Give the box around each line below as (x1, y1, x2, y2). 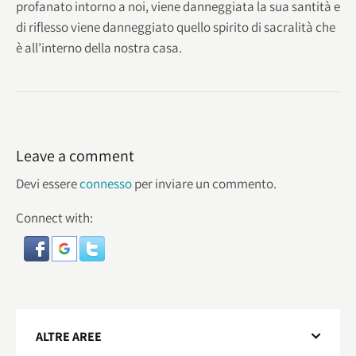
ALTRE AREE (36, 328, 102, 346)
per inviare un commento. (132, 175, 277, 193)
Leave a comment (16, 145, 134, 167)
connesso (79, 175, 132, 193)
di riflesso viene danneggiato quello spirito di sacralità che (16, 17, 335, 36)
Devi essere (16, 175, 79, 193)
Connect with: (16, 209, 93, 227)
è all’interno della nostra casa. (16, 38, 182, 56)
